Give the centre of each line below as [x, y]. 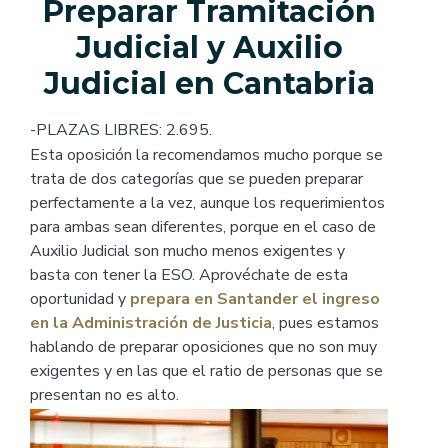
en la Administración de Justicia [151, 323]
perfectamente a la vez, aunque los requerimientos [207, 203]
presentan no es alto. [104, 395]
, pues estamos [325, 323]
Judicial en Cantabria [209, 83]
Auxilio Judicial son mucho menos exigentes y [187, 251]
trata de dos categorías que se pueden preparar [196, 179]
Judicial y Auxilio [209, 47]
